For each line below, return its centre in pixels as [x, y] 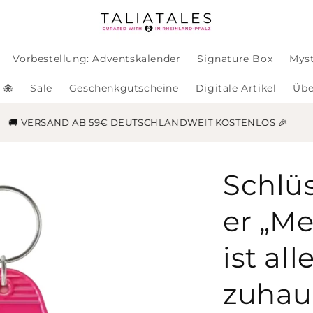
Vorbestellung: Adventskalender [97, 59]
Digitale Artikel [236, 88]
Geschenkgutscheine [124, 88]
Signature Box [235, 59]
